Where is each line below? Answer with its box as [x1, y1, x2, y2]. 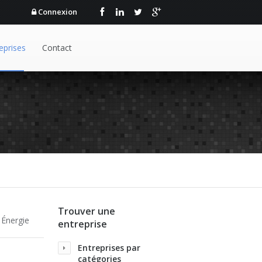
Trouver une [58, 205, 115, 218]
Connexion [38, 6, 77, 17]
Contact [42, 42, 72, 53]
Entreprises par [78, 242, 140, 253]
